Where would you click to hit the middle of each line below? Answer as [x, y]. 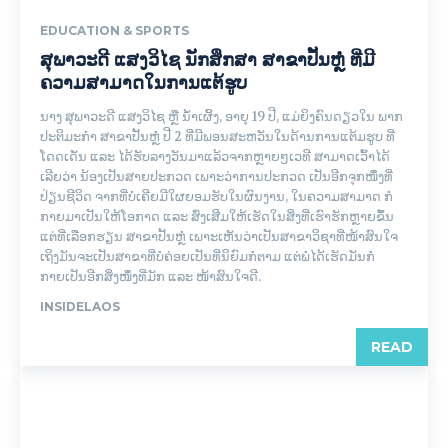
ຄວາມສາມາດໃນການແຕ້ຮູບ [143, 83]
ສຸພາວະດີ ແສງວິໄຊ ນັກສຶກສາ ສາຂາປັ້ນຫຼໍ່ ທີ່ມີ [207, 60]
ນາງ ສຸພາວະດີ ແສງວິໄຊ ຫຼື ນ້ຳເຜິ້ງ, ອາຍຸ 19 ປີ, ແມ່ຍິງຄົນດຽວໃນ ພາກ [221, 116]
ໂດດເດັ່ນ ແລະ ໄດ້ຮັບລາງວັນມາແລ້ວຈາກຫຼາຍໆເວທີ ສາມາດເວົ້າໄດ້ [215, 156]
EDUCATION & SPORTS [114, 30]
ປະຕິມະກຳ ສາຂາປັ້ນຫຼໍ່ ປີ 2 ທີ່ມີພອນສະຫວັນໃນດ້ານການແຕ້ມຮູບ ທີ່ [217, 136]
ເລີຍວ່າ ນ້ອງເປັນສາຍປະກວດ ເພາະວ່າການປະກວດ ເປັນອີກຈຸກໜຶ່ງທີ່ [216, 176]
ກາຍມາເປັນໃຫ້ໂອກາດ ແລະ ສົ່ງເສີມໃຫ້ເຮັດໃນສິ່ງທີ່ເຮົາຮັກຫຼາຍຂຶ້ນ [217, 216]
